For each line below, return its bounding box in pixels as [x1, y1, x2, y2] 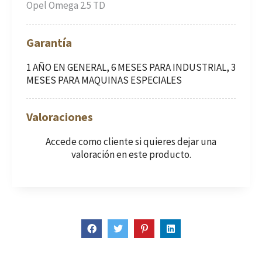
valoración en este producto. [71, 148, 191, 161]
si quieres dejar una [133, 135, 216, 149]
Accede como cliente [46, 135, 133, 149]
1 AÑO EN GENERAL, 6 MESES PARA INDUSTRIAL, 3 [26, 61, 236, 74]
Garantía [26, 35, 72, 50]
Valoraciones [26, 109, 93, 125]
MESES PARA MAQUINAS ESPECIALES [26, 74, 182, 87]
